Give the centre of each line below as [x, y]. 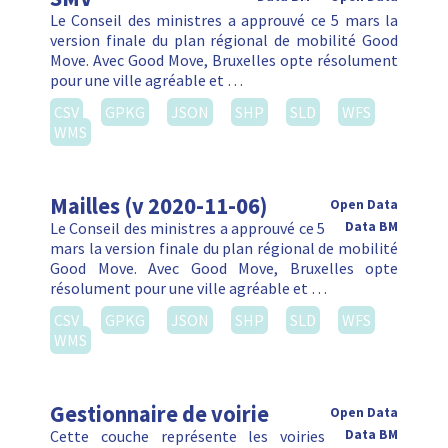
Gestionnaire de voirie [159, 414]
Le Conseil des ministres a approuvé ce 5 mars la [224, 20]
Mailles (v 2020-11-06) [158, 206]
